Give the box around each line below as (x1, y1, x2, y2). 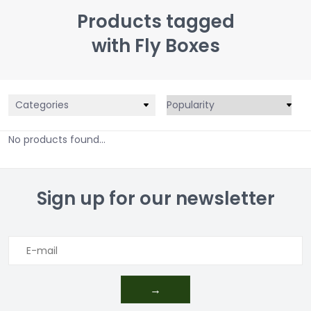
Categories (15, 98, 69, 112)
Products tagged (76, 8, 235, 34)
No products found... (8, 133, 106, 147)
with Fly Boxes (91, 33, 220, 58)
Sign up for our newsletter (36, 186, 275, 212)
